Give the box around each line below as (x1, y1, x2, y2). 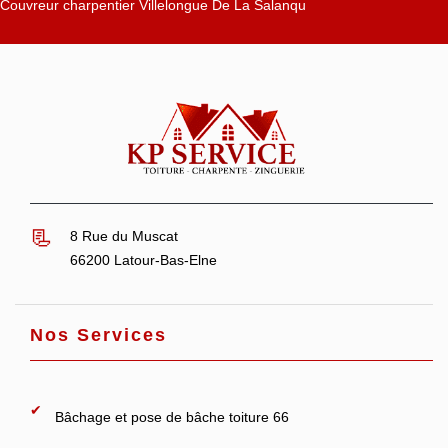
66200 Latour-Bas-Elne (70, 252, 217, 268)
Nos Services (30, 325, 167, 345)
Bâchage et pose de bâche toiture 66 (55, 409, 289, 425)
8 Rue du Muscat (70, 228, 178, 244)
